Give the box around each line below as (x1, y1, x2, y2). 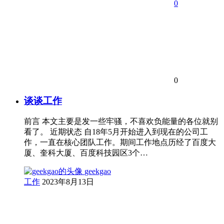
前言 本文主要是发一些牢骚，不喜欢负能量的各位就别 (24, 117, 218, 126)
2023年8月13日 (42, 177, 94, 186)
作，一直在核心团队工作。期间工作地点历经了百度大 (24, 138, 216, 147)
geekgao (84, 167, 111, 176)
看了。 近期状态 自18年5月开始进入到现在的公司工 (24, 127, 208, 136)
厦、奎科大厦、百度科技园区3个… (24, 148, 148, 157)
